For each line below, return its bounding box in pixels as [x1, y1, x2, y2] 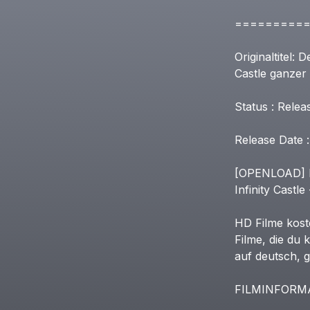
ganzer [269, 66, 307, 80]
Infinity [234, 183, 270, 197]
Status [234, 100, 268, 113]
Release [234, 133, 275, 147]
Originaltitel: [234, 50, 295, 64]
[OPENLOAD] [234, 166, 305, 180]
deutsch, [255, 249, 300, 263]
